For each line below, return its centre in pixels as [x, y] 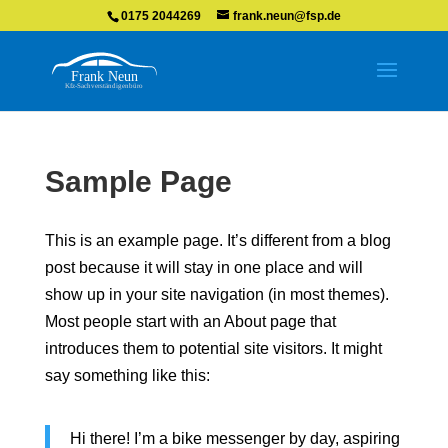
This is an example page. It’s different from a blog [217, 240]
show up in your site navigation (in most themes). [216, 294]
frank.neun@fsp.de [286, 16]
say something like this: [127, 375]
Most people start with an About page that [190, 321]
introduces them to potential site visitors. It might [213, 348]
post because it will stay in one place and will [203, 267]
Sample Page [138, 181]
